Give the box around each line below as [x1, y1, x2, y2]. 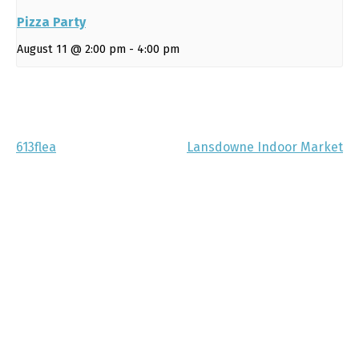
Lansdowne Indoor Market [187, 139, 343, 155]
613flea [16, 139, 56, 155]
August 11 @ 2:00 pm [17, 42, 126, 56]
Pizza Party [17, 14, 86, 30]
